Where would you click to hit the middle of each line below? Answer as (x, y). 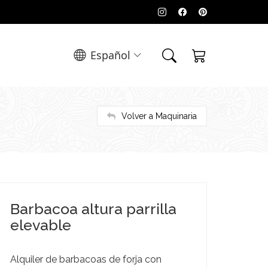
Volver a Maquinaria (159, 116)
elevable (41, 225)
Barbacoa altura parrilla (93, 209)
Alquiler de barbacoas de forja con (86, 259)
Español (110, 55)
